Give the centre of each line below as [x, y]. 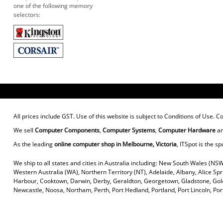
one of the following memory [53, 6]
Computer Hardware [187, 130]
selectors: [27, 15]
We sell [24, 130]
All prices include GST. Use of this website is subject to [89, 116]
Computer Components [67, 130]
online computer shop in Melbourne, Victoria [115, 144]
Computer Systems [129, 130]
